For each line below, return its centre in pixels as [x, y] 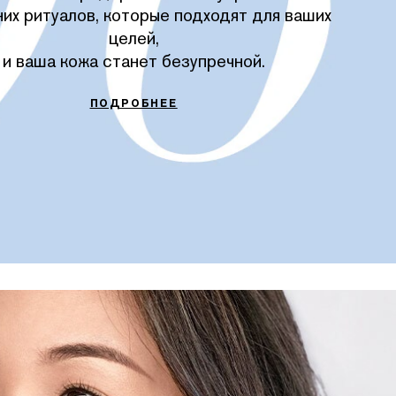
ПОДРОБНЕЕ [133, 103]
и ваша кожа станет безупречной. [133, 61]
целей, [133, 38]
